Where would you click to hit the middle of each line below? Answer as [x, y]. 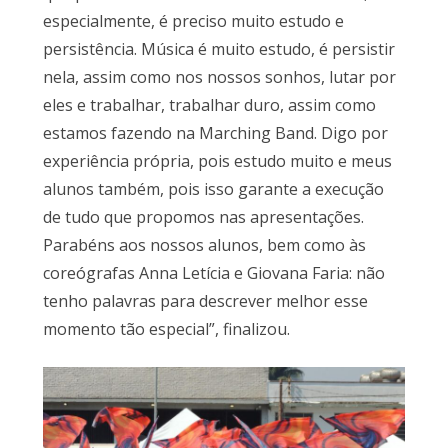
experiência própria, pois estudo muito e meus [217, 160]
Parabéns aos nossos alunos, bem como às [204, 244]
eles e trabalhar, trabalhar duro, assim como [209, 104]
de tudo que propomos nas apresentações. [203, 216]
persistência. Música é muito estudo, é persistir [218, 48]
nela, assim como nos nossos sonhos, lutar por [219, 76]
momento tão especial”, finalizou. [166, 328]
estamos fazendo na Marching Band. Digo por [215, 132]
